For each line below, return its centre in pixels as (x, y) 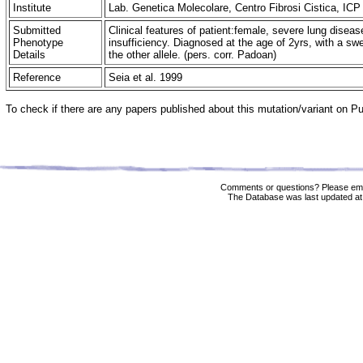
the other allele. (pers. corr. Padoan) (194, 55)
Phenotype (38, 43)
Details (29, 55)
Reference (37, 77)
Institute (32, 8)
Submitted (37, 30)
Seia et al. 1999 (147, 77)
